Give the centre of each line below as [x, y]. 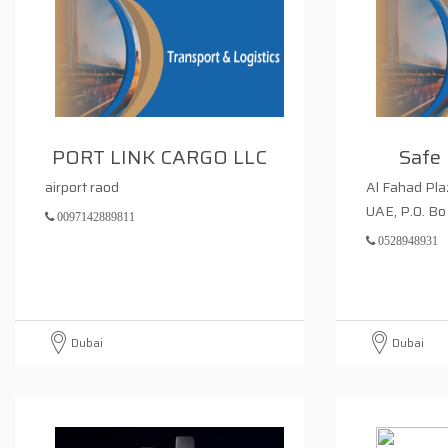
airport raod [82, 187]
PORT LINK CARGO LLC [159, 157]
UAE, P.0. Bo [406, 211]
